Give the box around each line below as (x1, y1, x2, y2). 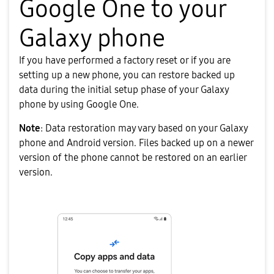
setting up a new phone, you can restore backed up (19, 68, 235, 81)
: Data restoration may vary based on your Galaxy (40, 122, 248, 134)
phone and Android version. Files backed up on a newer (19, 136, 253, 149)
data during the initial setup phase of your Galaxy (19, 83, 229, 95)
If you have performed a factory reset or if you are (19, 54, 231, 66)
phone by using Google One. (19, 98, 139, 110)
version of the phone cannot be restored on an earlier (19, 151, 246, 163)
